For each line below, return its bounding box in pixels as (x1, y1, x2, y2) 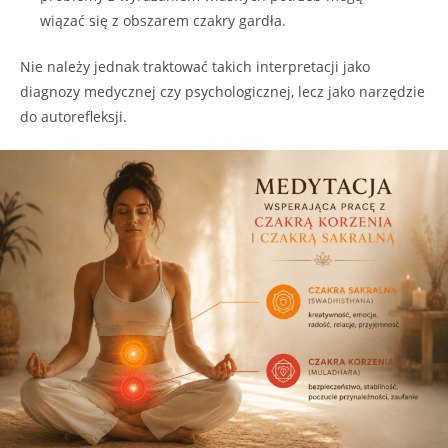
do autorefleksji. (20, 107, 127, 127)
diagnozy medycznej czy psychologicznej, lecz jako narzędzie (20, 82, 425, 102)
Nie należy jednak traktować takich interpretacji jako (20, 57, 370, 77)
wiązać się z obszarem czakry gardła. (40, 11, 286, 31)
